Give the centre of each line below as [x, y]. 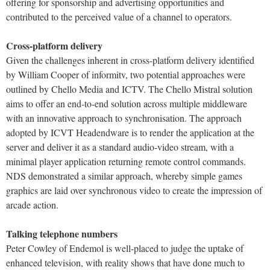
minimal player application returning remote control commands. [126, 162]
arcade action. [32, 205]
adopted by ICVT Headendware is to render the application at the [130, 133]
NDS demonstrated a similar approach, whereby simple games [124, 176]
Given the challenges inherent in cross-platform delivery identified [130, 60]
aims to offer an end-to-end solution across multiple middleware [127, 104]
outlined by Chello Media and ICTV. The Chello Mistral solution [129, 89]
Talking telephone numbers [62, 234]
